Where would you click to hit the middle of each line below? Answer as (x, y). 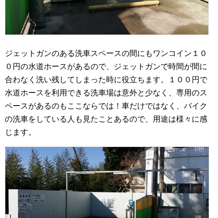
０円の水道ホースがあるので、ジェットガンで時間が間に (106, 66)
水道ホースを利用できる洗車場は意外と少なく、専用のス (106, 92)
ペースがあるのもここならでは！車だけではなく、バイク (106, 106)
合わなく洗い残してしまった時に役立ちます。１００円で (106, 79)
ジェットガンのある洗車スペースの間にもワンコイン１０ (106, 53)
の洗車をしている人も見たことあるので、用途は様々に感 (106, 119)
